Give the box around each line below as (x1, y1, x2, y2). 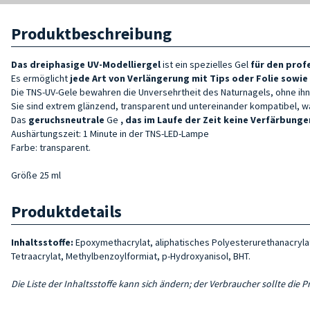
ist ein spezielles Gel (161, 57, 250, 71)
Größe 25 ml (11, 168, 61, 181)
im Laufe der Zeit (144, 113, 221, 126)
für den (250, 57, 286, 71)
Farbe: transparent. (11, 140, 93, 154)
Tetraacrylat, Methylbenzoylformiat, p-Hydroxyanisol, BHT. (11, 249, 250, 262)
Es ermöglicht (11, 71, 70, 84)
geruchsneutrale (28, 113, 104, 126)
